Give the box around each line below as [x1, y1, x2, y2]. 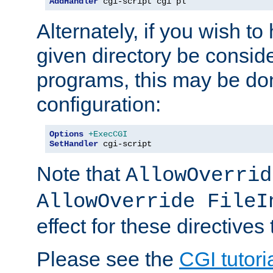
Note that [37, 161, 126, 185]
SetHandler [49, 138, 98, 149]
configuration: [37, 92, 161, 116]
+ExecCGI [88, 129, 127, 139]
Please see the [37, 247, 179, 271]
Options [49, 129, 83, 139]
